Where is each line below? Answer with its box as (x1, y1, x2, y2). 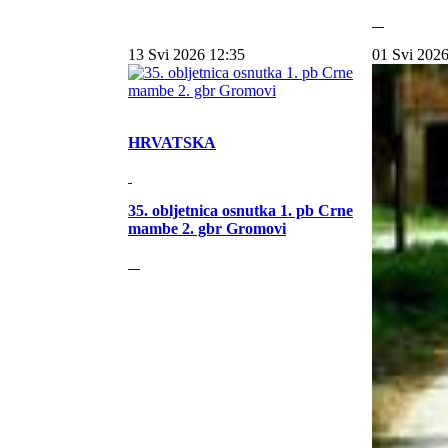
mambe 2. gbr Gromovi (128, 220, 286, 237)
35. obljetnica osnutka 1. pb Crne (128, 202, 353, 219)
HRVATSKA (128, 134, 216, 151)
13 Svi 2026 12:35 (128, 46, 245, 63)
